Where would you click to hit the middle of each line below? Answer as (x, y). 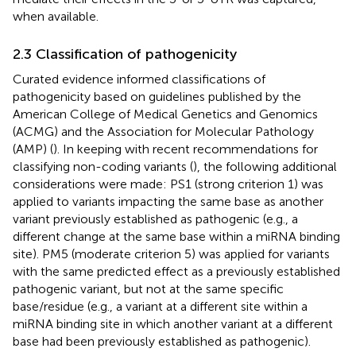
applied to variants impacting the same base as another (168, 201)
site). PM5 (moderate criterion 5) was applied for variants (171, 253)
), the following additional (265, 166)
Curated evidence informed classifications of (139, 79)
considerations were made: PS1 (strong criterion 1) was (168, 184)
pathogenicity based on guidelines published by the (157, 96)
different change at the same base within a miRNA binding (176, 236)
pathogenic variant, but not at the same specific (148, 288)
